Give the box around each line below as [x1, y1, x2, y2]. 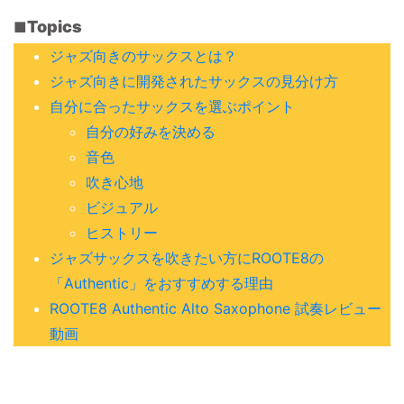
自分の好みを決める [86, 122, 216, 141]
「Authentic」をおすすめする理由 [50, 273, 273, 292]
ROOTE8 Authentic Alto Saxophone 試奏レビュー [50, 298, 381, 317]
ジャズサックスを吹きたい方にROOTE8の [50, 248, 324, 267]
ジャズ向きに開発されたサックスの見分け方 [50, 71, 338, 90]
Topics [27, 16, 82, 36]
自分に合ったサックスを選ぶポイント [50, 96, 295, 115]
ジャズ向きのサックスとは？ [50, 46, 237, 65]
